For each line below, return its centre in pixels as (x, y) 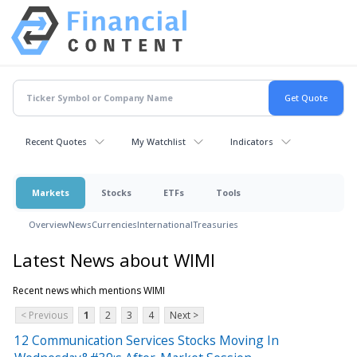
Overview (49, 224)
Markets (51, 192)
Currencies (114, 224)
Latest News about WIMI (114, 259)
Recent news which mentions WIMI (89, 290)
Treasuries (216, 224)
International (165, 224)
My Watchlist (159, 141)
